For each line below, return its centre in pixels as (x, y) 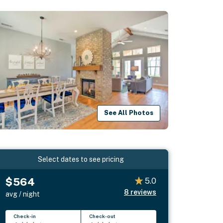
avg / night (23, 194)
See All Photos (129, 113)
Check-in (25, 216)
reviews (143, 192)
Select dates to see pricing (81, 159)
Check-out (103, 216)
